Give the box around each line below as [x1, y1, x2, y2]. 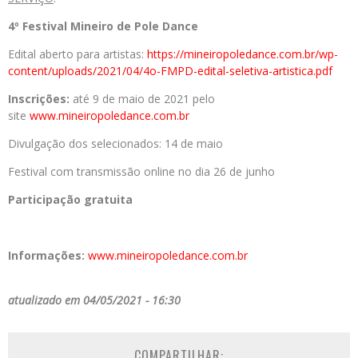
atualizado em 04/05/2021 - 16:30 [8, 292, 181, 308]
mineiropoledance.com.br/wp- [184, 46, 338, 62]
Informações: [8, 248, 88, 264]
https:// [147, 46, 184, 62]
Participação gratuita [8, 192, 133, 208]
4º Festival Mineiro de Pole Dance [8, 18, 198, 34]
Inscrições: [8, 91, 70, 107]
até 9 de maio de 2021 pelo [70, 91, 215, 107]
